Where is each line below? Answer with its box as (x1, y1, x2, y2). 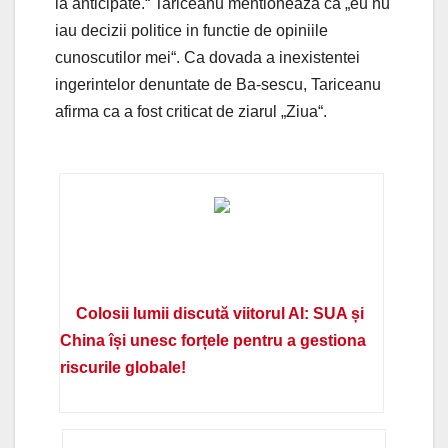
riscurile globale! (60, 358, 187, 376)
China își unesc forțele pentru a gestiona (60, 331, 367, 349)
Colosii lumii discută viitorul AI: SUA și (76, 304, 365, 322)
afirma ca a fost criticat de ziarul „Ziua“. (55, 102, 327, 120)
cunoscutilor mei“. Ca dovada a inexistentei (55, 48, 360, 66)
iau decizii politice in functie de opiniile (55, 21, 328, 39)
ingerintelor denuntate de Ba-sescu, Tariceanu (55, 75, 381, 93)
